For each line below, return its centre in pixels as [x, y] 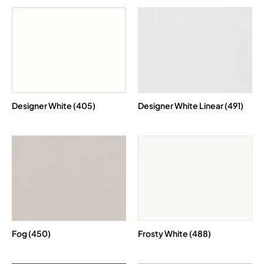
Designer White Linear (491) [191, 105]
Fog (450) [31, 234]
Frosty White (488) [174, 234]
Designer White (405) [54, 105]
